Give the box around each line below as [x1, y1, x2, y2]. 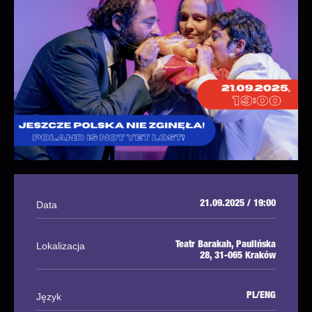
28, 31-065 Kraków [200, 251, 276, 261]
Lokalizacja [36, 240, 85, 251]
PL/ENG [247, 290, 276, 301]
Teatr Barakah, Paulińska [175, 240, 276, 250]
